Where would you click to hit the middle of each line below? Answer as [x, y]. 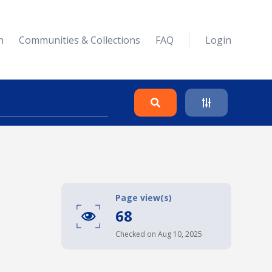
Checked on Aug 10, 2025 [159, 234]
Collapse [191, 230]
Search [185, 153]
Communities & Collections [79, 40]
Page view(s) [144, 198]
